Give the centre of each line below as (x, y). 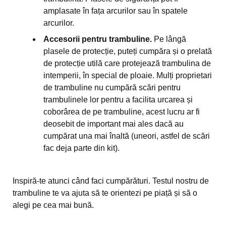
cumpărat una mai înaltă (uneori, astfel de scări (127, 136)
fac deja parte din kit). (81, 148)
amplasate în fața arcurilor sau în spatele (116, 11)
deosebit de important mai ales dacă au (114, 124)
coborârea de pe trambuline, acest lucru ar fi (122, 112)
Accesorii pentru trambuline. (98, 39)
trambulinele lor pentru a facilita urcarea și (118, 100)
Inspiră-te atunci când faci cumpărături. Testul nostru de (111, 181)
